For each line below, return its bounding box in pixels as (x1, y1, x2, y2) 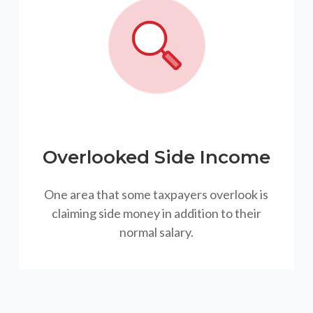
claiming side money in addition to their (51, 205, 261, 221)
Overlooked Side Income (42, 146, 270, 169)
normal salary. (119, 224, 194, 240)
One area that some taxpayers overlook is (44, 187, 269, 203)
